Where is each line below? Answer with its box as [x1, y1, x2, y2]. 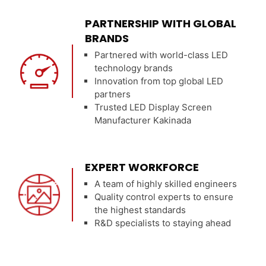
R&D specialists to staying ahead [94, 217, 232, 229]
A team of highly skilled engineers [94, 178, 237, 189]
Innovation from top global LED [94, 75, 224, 87]
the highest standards [94, 204, 186, 216]
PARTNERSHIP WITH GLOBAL [85, 15, 237, 31]
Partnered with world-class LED [94, 49, 229, 61]
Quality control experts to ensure [94, 191, 234, 202]
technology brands [94, 62, 173, 74]
